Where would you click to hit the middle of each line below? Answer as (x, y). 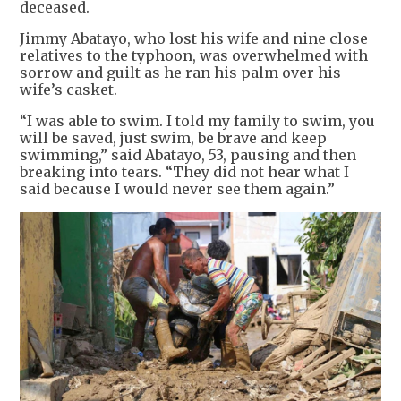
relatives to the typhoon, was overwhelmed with (194, 56)
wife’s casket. (68, 90)
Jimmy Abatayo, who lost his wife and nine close (194, 39)
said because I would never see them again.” (177, 189)
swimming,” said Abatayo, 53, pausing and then (188, 155)
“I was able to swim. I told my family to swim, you (197, 121)
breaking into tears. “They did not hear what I (184, 172)
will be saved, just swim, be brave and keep (173, 138)
